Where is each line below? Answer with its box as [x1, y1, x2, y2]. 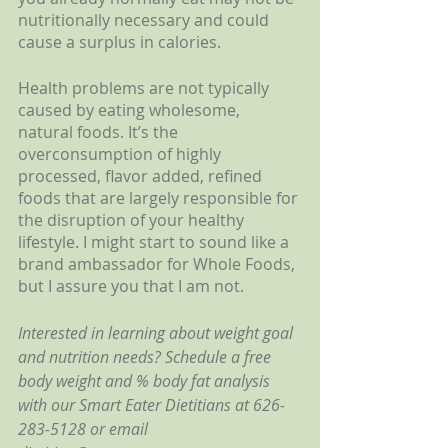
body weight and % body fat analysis [18, 369, 274, 392]
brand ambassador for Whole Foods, [18, 252, 299, 275]
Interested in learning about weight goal [18, 321, 297, 344]
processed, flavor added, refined [18, 164, 266, 187]
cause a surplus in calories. [18, 30, 221, 53]
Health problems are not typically [18, 76, 273, 99]
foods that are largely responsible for [18, 186, 302, 209]
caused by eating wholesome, [18, 98, 244, 121]
